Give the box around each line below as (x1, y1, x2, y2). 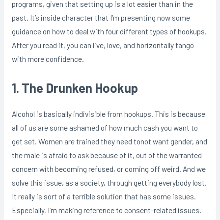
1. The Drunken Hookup (11, 80, 138, 96)
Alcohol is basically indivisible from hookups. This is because (11, 109, 205, 119)
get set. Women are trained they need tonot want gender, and (11, 137, 207, 146)
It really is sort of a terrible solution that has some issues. (11, 192, 196, 201)
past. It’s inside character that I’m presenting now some (11, 13, 190, 23)
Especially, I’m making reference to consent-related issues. (11, 205, 201, 215)
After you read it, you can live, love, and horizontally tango (11, 40, 194, 50)
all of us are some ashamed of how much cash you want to (11, 123, 198, 133)
